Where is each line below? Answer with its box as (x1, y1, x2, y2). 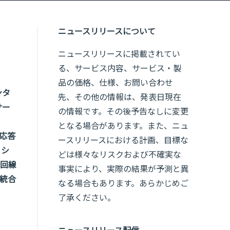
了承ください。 (58, 192, 116, 203)
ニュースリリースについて (58, 26, 156, 37)
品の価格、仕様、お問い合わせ (58, 77, 173, 88)
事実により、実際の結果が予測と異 (58, 163, 189, 175)
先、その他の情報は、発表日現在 (58, 91, 181, 103)
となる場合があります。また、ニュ (58, 120, 188, 131)
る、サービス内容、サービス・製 (58, 63, 181, 74)
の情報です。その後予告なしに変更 (58, 106, 188, 117)
